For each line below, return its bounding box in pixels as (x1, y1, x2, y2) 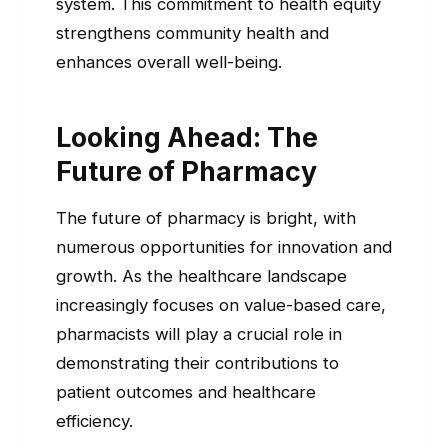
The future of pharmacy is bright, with (56, 207, 356, 228)
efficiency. (56, 410, 133, 431)
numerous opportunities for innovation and (56, 236, 392, 257)
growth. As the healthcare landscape (56, 265, 347, 286)
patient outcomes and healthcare (56, 381, 316, 402)
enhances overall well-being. (56, 51, 282, 72)
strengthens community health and (56, 22, 329, 43)
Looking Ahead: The (56, 120, 318, 153)
